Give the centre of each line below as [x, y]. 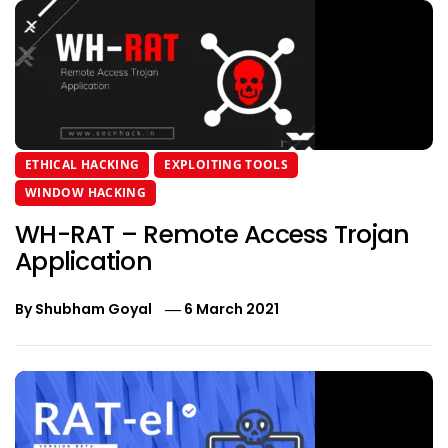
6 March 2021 [232, 308]
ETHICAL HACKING [82, 164]
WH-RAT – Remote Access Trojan [212, 234]
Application [83, 261]
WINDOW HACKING [86, 192]
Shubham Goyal [93, 308]
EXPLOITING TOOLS [226, 164]
